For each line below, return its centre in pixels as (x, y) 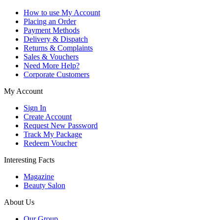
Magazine (39, 176)
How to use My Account (62, 12)
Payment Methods (52, 30)
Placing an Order (50, 21)
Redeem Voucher (50, 143)
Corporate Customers (56, 74)
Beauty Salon (44, 185)
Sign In (35, 108)
